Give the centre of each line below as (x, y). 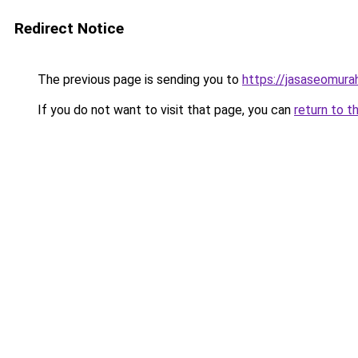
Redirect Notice (69, 28)
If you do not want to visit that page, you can (164, 110)
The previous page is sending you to (138, 80)
